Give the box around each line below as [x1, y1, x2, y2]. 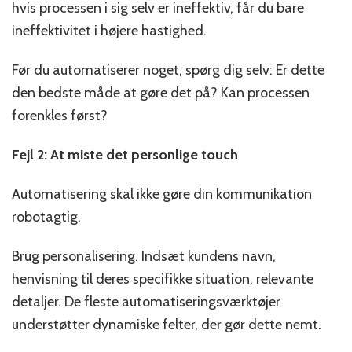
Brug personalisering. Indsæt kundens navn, [12, 247, 276, 266]
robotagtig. [12, 208, 81, 226]
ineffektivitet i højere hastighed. [12, 22, 207, 40]
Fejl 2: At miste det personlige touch [12, 146, 238, 164]
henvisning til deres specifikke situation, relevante [12, 270, 313, 288]
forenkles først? [12, 107, 108, 125]
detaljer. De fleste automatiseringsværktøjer [12, 293, 280, 311]
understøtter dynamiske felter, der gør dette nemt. [12, 316, 321, 334]
